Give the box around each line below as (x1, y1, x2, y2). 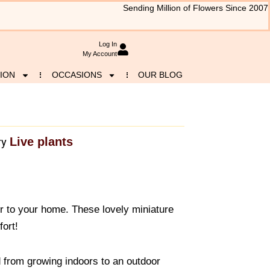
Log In (98, 40, 117, 48)
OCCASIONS (51, 70, 102, 80)
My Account (82, 50, 117, 58)
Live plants (10, 135, 73, 149)
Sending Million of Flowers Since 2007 (123, 4, 268, 13)
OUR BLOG (138, 70, 183, 80)
